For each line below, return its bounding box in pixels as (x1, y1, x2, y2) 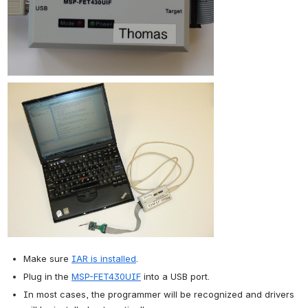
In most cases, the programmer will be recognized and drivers (23, 288, 294, 300)
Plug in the (23, 270, 71, 282)
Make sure (23, 252, 71, 264)
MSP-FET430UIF (71, 270, 141, 282)
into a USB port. (141, 270, 210, 282)
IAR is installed (71, 252, 136, 264)
